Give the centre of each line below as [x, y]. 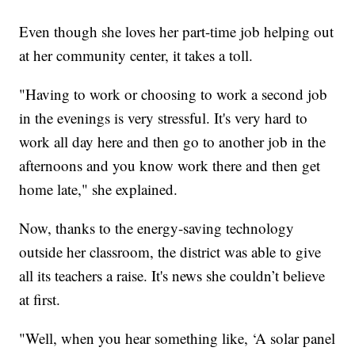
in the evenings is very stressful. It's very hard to [164, 117]
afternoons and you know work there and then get [170, 165]
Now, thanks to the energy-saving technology [157, 227]
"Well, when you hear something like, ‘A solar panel [177, 338]
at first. [40, 299]
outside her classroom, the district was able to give [170, 251]
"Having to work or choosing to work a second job [174, 94]
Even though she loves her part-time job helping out [177, 31]
